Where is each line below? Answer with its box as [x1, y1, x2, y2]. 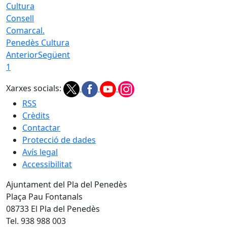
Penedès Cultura [6, 36, 69, 48]
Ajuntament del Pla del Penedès [6, 178, 127, 190]
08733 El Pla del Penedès [6, 203, 100, 214]
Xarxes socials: [6, 83, 61, 94]
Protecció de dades [22, 134, 96, 145]
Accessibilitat [22, 158, 72, 170]
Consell [6, 12, 34, 24]
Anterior [6, 49, 38, 60]
